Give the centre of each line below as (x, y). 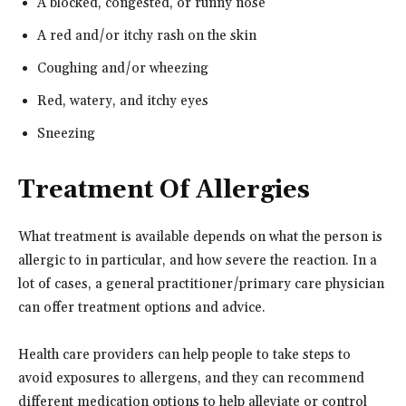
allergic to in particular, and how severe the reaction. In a (198, 260)
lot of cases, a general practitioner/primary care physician (201, 284)
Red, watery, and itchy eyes (123, 101)
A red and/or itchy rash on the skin (147, 35)
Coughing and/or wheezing (123, 68)
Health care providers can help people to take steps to (184, 354)
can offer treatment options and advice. (142, 307)
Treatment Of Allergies (164, 190)
